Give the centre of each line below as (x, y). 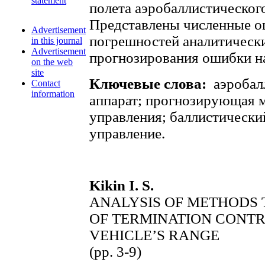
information (53, 94)
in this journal (57, 41)
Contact (46, 83)
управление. (127, 133)
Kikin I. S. (122, 185)
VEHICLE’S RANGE (154, 235)
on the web (52, 62)
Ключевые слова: (150, 84)
